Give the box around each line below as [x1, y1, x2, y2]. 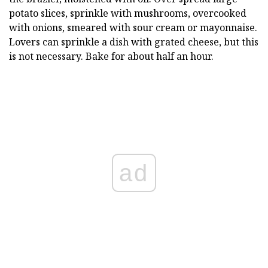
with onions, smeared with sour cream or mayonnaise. [9, 21, 257, 34]
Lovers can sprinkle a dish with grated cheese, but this [9, 35, 258, 48]
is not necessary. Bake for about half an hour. [9, 50, 214, 63]
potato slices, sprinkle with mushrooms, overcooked [9, 7, 246, 20]
